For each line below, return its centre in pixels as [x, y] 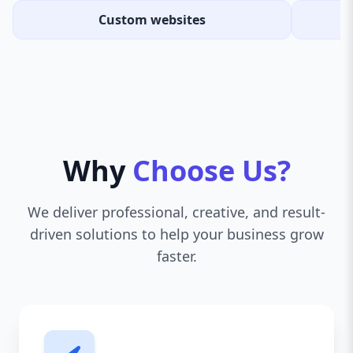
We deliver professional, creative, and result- [176, 212]
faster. [176, 256]
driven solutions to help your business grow [176, 234]
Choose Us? [211, 171]
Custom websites [152, 20]
